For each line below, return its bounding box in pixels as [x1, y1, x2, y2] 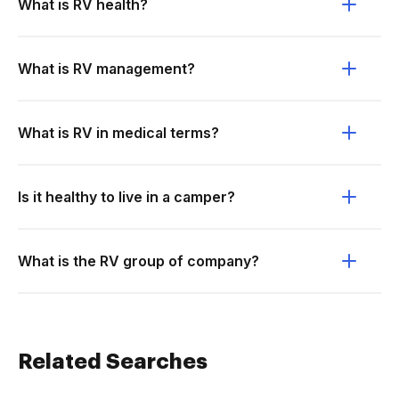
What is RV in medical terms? [18, 124, 219, 142]
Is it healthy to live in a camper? [18, 188, 235, 206]
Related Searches [18, 351, 208, 372]
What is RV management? [18, 60, 195, 77]
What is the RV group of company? [18, 252, 259, 270]
